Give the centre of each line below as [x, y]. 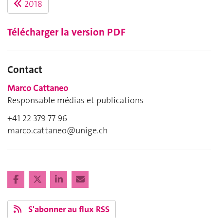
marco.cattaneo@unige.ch [57, 131]
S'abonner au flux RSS [68, 209]
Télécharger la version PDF [66, 32]
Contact [25, 70]
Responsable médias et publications [75, 100]
